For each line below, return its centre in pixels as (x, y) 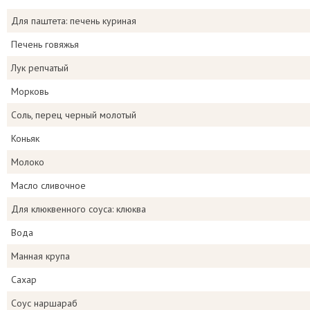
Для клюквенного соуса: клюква (79, 209)
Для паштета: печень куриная (74, 21)
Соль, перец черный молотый (74, 115)
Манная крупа (40, 256)
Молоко (28, 162)
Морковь (30, 91)
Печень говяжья (45, 44)
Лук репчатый (40, 68)
